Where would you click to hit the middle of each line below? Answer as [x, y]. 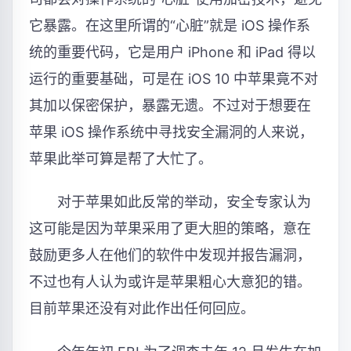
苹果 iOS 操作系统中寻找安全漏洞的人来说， [171, 132]
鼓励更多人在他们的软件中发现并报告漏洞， [170, 255]
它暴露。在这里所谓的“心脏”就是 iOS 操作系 [170, 25]
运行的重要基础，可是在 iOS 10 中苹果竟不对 [174, 78]
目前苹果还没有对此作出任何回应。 [142, 309]
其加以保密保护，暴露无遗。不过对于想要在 [170, 105]
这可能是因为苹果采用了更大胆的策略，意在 [170, 229]
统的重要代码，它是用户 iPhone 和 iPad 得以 [172, 52]
